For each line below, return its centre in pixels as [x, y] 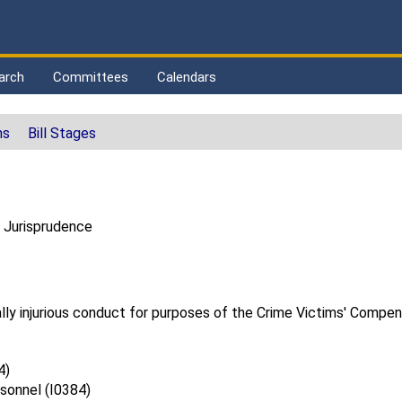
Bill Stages [62, 134]
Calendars [187, 77]
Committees [91, 77]
